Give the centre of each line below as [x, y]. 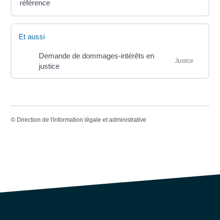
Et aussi [32, 37]
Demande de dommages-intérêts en [97, 56]
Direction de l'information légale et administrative [82, 120]
